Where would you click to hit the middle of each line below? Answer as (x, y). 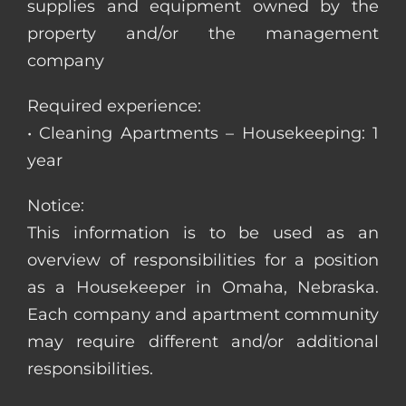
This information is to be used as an (203, 232)
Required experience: (114, 106)
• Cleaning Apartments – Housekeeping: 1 (203, 133)
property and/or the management (203, 33)
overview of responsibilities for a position (203, 260)
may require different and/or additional (203, 341)
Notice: (56, 205)
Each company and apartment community (203, 314)
